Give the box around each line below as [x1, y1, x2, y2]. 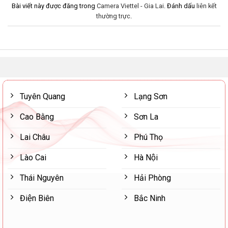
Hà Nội [134, 152, 158, 162]
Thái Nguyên [20, 173, 64, 183]
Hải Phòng [134, 173, 171, 183]
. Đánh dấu [163, 2, 196, 10]
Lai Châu [20, 132, 50, 142]
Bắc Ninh [134, 193, 165, 203]
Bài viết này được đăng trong [11, 2, 97, 10]
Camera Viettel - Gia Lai [96, 2, 164, 10]
